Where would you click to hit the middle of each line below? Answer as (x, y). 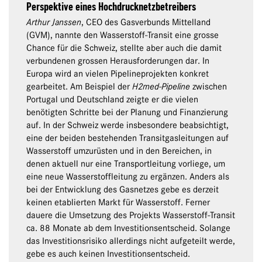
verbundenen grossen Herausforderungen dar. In (118, 61)
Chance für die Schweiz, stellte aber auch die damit (124, 48)
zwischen (208, 87)
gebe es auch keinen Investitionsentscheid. (108, 254)
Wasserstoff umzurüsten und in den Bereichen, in (119, 151)
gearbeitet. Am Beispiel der (79, 87)
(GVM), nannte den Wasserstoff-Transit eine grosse (123, 35)
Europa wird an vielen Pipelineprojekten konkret (118, 74)
